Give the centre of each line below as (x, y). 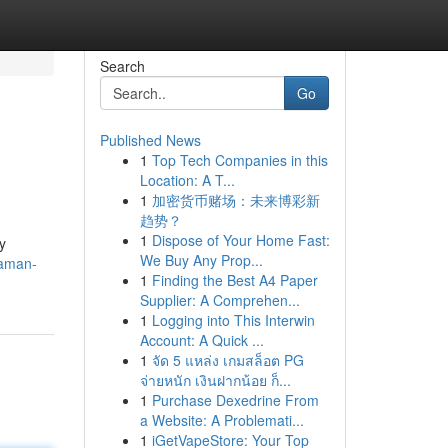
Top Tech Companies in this (239, 160)
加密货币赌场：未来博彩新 (235, 200)
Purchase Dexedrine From (235, 400)
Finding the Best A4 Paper (234, 280)
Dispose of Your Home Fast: (240, 240)
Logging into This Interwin (233, 320)
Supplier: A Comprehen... (219, 300)
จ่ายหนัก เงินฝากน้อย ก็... (215, 380)
